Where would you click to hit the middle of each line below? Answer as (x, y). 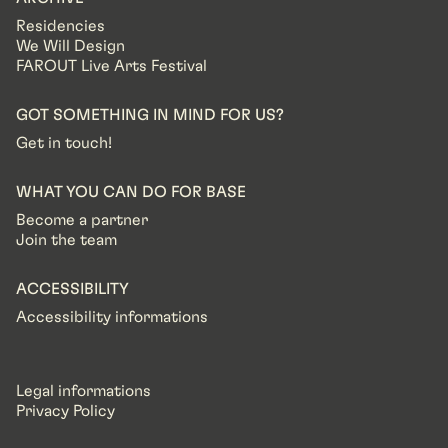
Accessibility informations (112, 317)
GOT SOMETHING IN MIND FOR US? (150, 115)
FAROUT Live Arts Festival (111, 66)
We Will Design (70, 46)
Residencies (60, 26)
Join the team (66, 240)
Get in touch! (64, 143)
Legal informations (83, 391)
